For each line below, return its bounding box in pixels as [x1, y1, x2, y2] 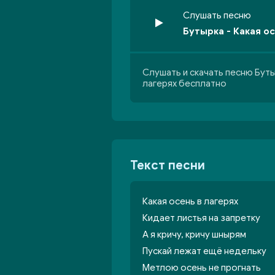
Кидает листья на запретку [142, 212, 260, 223]
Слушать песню [183, 10, 251, 21]
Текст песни [130, 158, 205, 173]
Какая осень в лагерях [142, 196, 238, 207]
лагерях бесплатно [142, 78, 227, 89]
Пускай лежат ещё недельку [142, 246, 266, 257]
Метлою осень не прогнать [142, 262, 261, 273]
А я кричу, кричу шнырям [142, 229, 246, 240]
